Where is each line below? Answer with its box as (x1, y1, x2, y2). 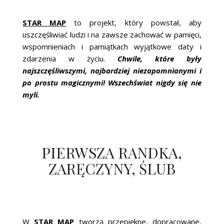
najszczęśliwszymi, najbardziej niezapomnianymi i (22, 65, 201, 75)
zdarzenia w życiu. (22, 53, 117, 63)
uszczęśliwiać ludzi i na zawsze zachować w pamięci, (22, 29, 201, 39)
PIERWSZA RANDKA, (41, 142, 182, 162)
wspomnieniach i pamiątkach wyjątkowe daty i (22, 41, 201, 51)
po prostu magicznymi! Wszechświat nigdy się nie (22, 77, 201, 87)
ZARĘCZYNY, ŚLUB (48, 158, 175, 178)
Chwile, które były (117, 53, 201, 63)
